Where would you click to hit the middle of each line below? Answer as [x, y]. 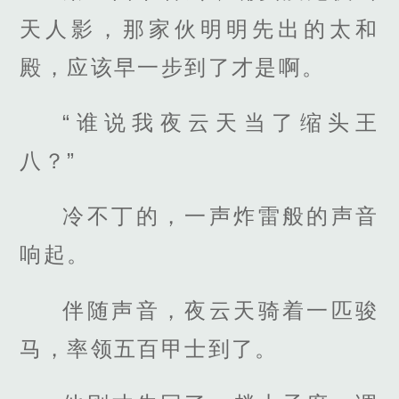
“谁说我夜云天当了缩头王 [221, 123]
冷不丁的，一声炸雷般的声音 [221, 216]
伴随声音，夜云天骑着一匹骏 [221, 310]
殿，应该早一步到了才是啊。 [173, 67]
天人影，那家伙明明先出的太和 [199, 28]
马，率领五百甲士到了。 [149, 348]
